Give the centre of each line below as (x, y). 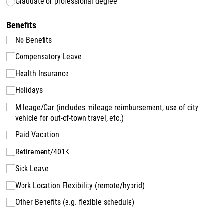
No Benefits (34, 40)
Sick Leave (32, 169)
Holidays (29, 90)
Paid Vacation (37, 135)
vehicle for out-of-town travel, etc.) (70, 118)
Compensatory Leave (49, 57)
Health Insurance (42, 73)
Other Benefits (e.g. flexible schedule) (75, 202)
